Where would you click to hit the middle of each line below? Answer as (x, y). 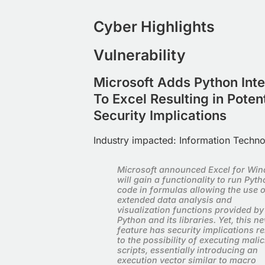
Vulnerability (140, 55)
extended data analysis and (174, 199)
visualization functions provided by (190, 209)
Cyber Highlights (154, 27)
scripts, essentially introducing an (188, 250)
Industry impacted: (136, 140)
